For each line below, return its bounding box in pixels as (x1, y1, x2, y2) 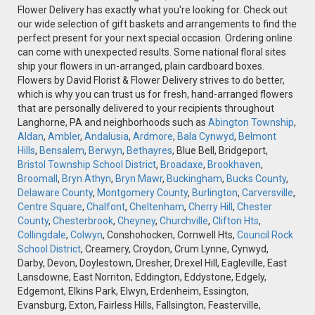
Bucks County (226, 173, 286, 185)
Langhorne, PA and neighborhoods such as (18, 117, 208, 129)
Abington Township (208, 117, 294, 129)
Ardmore (133, 131, 173, 143)
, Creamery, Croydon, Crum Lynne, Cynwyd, (81, 243, 269, 255)
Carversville (242, 187, 293, 199)
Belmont (238, 131, 276, 143)
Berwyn (89, 145, 122, 157)
